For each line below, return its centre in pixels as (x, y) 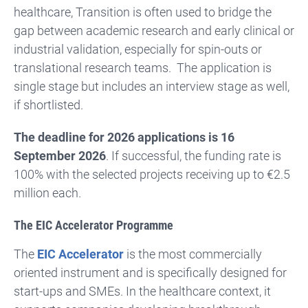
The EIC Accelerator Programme (96, 225)
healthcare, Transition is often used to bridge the (143, 12)
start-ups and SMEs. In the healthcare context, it (142, 291)
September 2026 (60, 155)
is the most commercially (193, 254)
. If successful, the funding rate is (194, 155)
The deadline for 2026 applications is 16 (124, 137)
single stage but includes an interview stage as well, (152, 86)
